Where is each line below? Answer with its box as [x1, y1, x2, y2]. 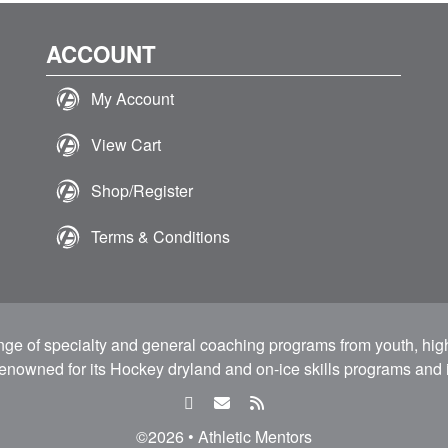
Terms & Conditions [91, 225, 231, 248]
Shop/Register [91, 179, 194, 202]
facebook [193, 390, 258, 413]
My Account [91, 87, 175, 110]
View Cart [91, 133, 162, 156]
